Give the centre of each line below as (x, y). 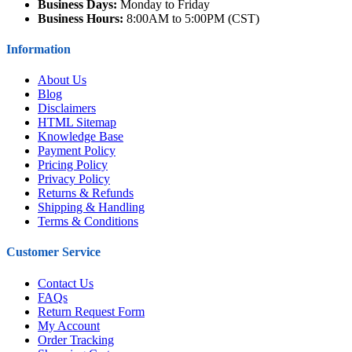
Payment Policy (77, 151)
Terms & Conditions (88, 222)
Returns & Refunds (86, 193)
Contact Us (66, 283)
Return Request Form (91, 311)
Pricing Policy (73, 165)
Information (38, 49)
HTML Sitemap (77, 123)
